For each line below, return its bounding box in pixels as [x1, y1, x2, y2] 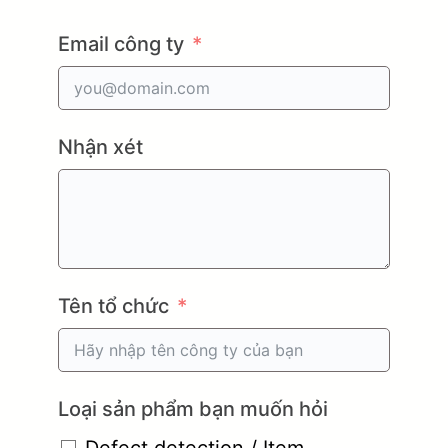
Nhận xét [58, 134, 143, 159]
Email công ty [58, 31, 184, 56]
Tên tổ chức [58, 293, 169, 318]
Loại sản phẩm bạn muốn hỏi [58, 396, 328, 421]
